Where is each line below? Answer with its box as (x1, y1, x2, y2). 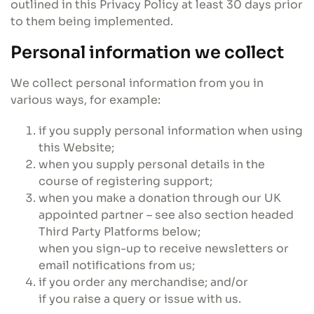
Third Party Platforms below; (39, 224, 200, 239)
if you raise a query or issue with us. (39, 292, 241, 306)
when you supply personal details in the (39, 157, 265, 172)
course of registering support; (39, 174, 212, 189)
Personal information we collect (11, 42, 284, 63)
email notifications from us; (39, 258, 195, 273)
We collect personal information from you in (11, 76, 264, 90)
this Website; (39, 140, 114, 155)
